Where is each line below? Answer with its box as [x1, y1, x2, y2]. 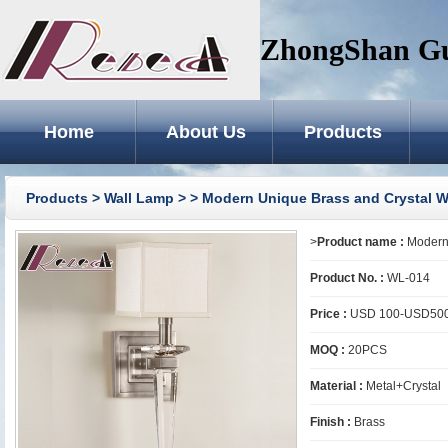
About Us [165, 122, 246, 142]
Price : [310, 307, 347, 321]
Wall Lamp [104, 190, 174, 206]
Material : [310, 379, 363, 393]
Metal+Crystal [363, 379, 441, 393]
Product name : [317, 235, 404, 249]
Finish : [310, 415, 351, 429]
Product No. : [310, 271, 384, 285]
